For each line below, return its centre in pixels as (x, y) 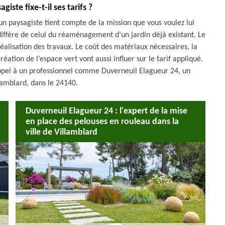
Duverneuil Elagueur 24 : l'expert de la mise (106, 111)
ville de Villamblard (62, 132)
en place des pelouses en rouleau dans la (102, 122)
